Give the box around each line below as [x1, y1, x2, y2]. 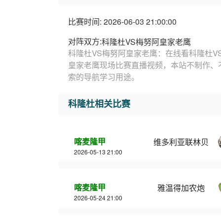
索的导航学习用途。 [68, 71, 139, 82]
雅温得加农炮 [157, 182, 205, 193]
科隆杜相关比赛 [68, 97, 130, 110]
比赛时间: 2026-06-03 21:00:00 [68, 16, 177, 27]
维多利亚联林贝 [153, 136, 209, 147]
